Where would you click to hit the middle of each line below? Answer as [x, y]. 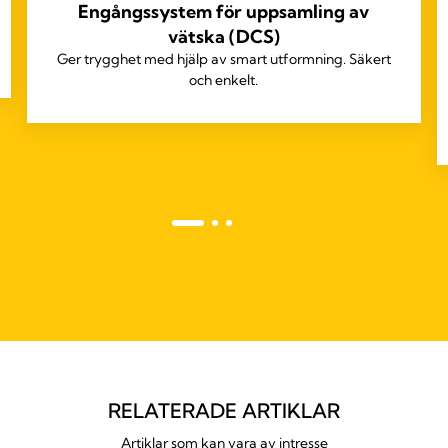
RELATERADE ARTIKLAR [224, 411]
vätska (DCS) [223, 37]
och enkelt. [224, 80]
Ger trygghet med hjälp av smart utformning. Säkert [223, 59]
